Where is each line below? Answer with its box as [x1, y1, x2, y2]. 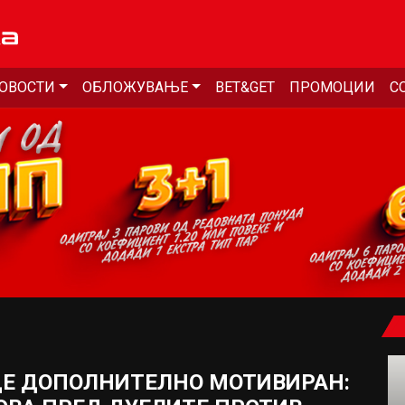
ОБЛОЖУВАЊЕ [82, 79, 188, 96]
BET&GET [214, 79, 275, 96]
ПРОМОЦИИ [288, 79, 375, 96]
